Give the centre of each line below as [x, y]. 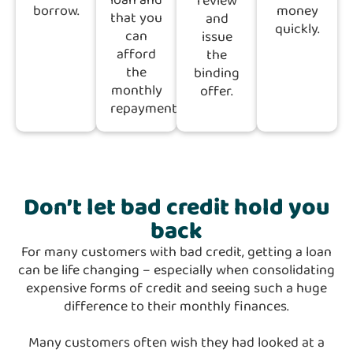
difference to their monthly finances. [176, 307]
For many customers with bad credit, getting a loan [176, 253]
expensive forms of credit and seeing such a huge [176, 289]
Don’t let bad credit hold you [176, 208]
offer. [217, 92]
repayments [147, 109]
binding [217, 74]
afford [136, 55]
